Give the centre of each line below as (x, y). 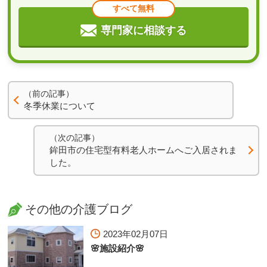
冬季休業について (60, 105)
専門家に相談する (144, 30)
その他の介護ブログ (79, 209)
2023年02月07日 (136, 234)
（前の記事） (49, 94)
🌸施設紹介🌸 (118, 249)
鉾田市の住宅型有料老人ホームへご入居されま (143, 150)
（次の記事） (74, 138)
